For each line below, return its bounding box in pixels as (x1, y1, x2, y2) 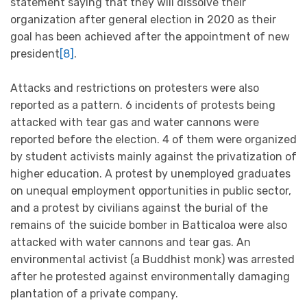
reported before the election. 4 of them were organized (10, 133, 297, 147)
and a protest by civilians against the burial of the (10, 201, 268, 215)
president (10, 47, 60, 60)
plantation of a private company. (10, 287, 178, 301)
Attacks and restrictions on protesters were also (10, 82, 259, 95)
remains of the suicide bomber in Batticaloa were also (10, 219, 287, 232)
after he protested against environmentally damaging (10, 270, 290, 284)
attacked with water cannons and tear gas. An (10, 236, 251, 249)
